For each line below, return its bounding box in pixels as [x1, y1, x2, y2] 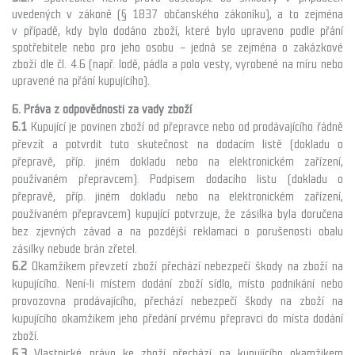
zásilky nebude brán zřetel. [12, 241, 143, 256]
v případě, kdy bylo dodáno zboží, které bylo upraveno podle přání [12, 24, 343, 39]
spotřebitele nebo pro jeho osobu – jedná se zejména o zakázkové [12, 40, 343, 55]
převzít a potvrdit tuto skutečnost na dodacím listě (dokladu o [12, 136, 343, 151]
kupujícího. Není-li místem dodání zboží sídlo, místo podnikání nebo [12, 276, 343, 291]
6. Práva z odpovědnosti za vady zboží [12, 101, 192, 116]
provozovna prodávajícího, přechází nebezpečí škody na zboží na [12, 293, 343, 308]
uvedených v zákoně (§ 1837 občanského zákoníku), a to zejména [12, 7, 343, 22]
